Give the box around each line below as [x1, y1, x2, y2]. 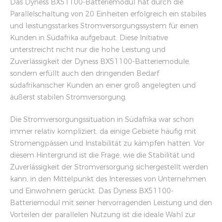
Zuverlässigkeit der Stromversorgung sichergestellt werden [10, 163, 208, 171]
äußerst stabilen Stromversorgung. [10, 93, 127, 102]
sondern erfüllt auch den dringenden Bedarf [10, 69, 159, 78]
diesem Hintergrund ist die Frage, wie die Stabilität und [10, 151, 195, 160]
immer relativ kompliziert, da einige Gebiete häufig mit [10, 127, 196, 136]
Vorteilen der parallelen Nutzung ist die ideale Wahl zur [10, 210, 196, 219]
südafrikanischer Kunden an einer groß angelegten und [10, 81, 196, 90]
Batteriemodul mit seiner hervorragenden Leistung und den [10, 198, 212, 207]
